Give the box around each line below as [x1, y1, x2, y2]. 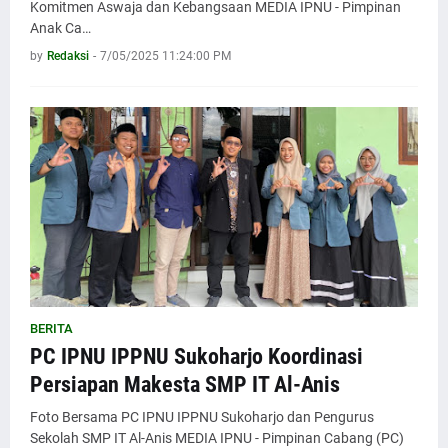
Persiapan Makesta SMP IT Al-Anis [30, 372, 340, 397]
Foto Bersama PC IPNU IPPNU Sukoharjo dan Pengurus [30, 409, 374, 425]
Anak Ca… [30, 20, 91, 36]
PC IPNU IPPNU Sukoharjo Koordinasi [30, 344, 363, 369]
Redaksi [47, 49, 89, 63]
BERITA [30, 321, 73, 336]
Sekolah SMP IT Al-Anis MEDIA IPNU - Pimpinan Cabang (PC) [30, 430, 404, 446]
